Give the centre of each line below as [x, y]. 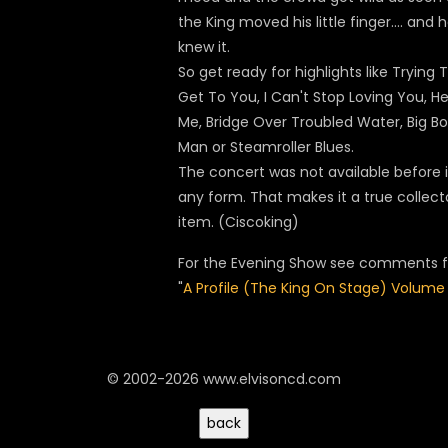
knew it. [204, 47]
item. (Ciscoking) [238, 222]
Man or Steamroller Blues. [266, 147]
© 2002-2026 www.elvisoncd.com [224, 379]
